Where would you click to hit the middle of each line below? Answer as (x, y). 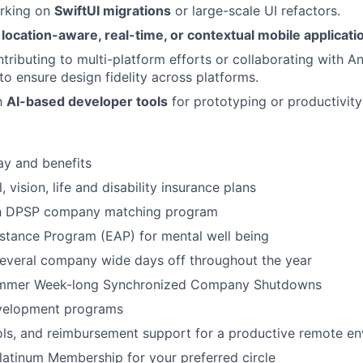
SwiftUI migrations (113, 10)
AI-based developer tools (87, 101)
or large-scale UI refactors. (256, 10)
